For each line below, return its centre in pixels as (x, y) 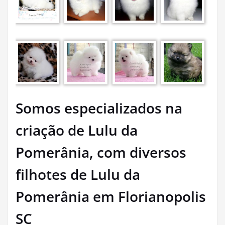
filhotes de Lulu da (78, 175)
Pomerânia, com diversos (101, 152)
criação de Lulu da (77, 130)
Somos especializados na (99, 108)
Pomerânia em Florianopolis (111, 197)
